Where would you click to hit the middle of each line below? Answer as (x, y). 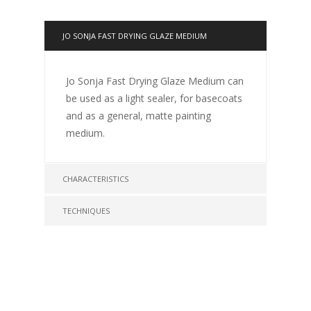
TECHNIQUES (86, 211)
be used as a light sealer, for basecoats (154, 98)
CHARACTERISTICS (95, 179)
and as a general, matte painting (138, 116)
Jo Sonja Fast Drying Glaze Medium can (155, 81)
